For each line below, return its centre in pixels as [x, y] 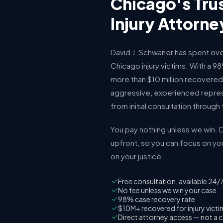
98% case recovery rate [157, 199]
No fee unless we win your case [167, 190]
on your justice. [137, 156]
